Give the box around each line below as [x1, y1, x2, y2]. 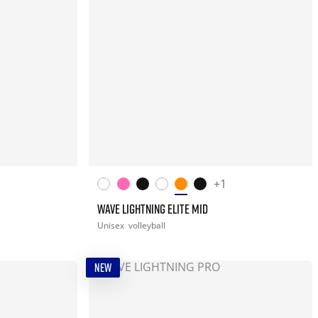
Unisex [97, 219, 127, 231]
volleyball [128, 219, 166, 231]
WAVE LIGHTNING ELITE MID [97, 200, 209, 216]
